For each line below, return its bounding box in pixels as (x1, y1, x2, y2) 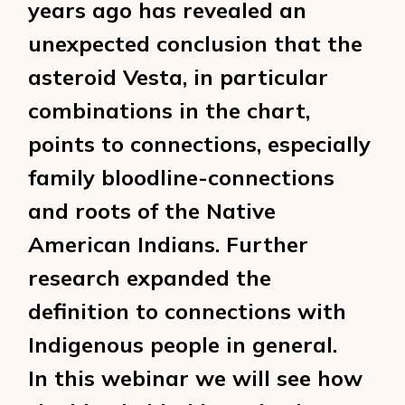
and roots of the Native (28, 197, 277, 224)
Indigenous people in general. (28, 331, 338, 358)
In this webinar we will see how (28, 364, 363, 391)
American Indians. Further (28, 231, 309, 258)
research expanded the (28, 264, 272, 291)
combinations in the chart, (28, 97, 311, 124)
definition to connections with (28, 297, 347, 325)
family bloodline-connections (28, 164, 335, 191)
